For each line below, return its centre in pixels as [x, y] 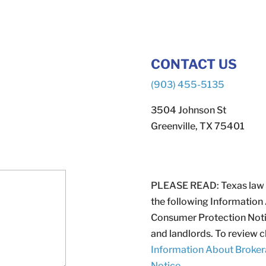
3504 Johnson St [188, 110]
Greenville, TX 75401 [197, 126]
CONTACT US [194, 64]
